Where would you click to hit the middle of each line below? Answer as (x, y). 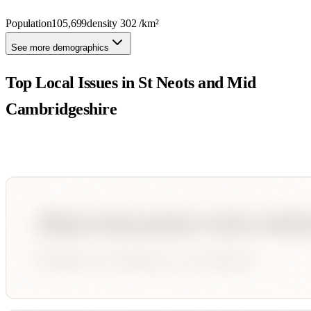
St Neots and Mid (197, 82)
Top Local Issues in (72, 82)
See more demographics (60, 47)
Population (29, 23)
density (104, 23)
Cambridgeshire (61, 109)
